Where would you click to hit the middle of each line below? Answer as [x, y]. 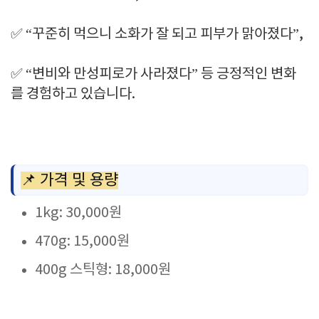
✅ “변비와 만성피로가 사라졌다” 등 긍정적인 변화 [153, 74]
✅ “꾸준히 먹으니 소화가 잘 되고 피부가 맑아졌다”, [157, 35]
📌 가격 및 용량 [69, 181]
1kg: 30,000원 [78, 213]
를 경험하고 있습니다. [73, 94]
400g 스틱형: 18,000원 [103, 270]
